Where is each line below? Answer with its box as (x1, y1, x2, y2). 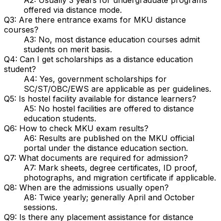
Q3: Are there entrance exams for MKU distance (4, 14, 186, 25)
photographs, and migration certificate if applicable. (24, 172, 216, 183)
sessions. (24, 202, 57, 212)
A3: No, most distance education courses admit (24, 34, 200, 44)
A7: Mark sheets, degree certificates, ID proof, (24, 162, 197, 173)
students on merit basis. (24, 44, 112, 54)
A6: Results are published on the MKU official (24, 133, 194, 143)
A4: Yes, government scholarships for (24, 74, 167, 84)
